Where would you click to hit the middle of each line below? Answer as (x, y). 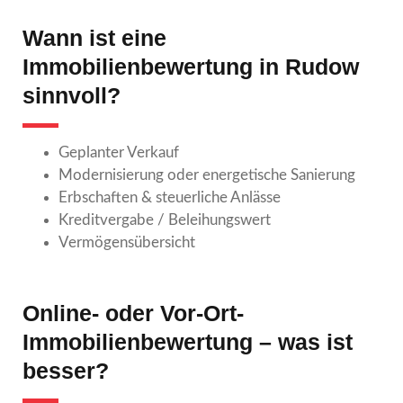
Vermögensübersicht (127, 242)
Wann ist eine (94, 37)
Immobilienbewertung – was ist (188, 341)
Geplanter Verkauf (119, 152)
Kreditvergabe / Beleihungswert (165, 219)
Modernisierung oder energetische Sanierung (207, 175)
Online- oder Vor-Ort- (133, 313)
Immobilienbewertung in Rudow (191, 66)
